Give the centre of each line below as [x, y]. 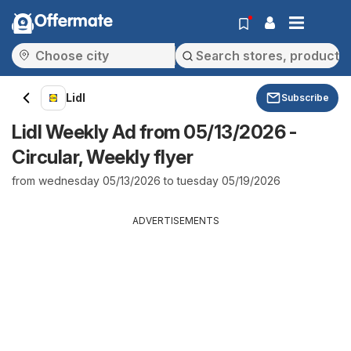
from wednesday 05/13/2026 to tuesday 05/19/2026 [146, 181]
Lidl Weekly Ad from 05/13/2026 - [154, 132]
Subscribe [305, 98]
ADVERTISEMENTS [175, 221]
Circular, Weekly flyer [102, 157]
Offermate [74, 22]
